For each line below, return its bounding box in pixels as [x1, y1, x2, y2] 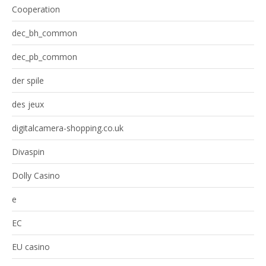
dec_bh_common [12, 27, 77, 39]
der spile [12, 75, 44, 87]
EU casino [12, 241, 50, 253]
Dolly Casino [12, 170, 60, 182]
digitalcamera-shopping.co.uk [12, 122, 123, 134]
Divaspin [12, 146, 45, 158]
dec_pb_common [12, 51, 77, 63]
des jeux [12, 99, 44, 110]
